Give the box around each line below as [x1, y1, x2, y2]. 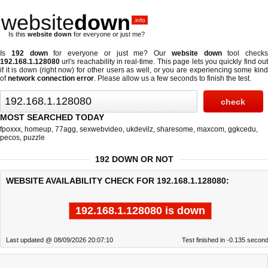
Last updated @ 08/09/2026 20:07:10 [6, 236, 113, 243]
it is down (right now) [5, 66, 75, 74]
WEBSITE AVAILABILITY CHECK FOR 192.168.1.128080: [6, 176, 229, 185]
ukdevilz [126, 125, 153, 133]
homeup [25, 125, 51, 133]
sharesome [157, 125, 193, 133]
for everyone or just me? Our [47, 49, 172, 57]
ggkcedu [228, 125, 256, 133]
